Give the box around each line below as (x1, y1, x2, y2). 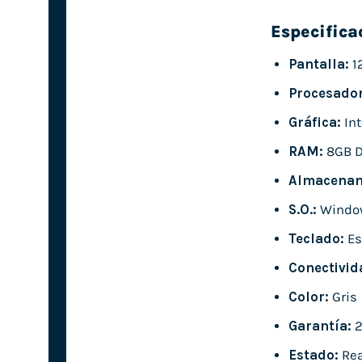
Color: (288, 289, 329, 305)
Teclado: (288, 231, 344, 247)
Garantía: (288, 318, 351, 335)
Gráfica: (288, 114, 341, 130)
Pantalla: (288, 56, 349, 72)
